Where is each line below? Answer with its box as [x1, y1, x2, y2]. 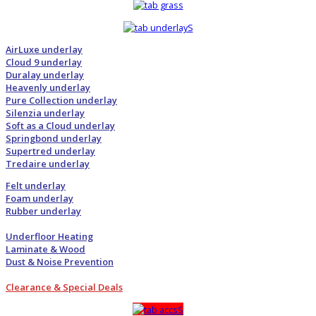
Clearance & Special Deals [6, 280, 123, 293]
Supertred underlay [6, 145, 95, 158]
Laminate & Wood [6, 242, 85, 255]
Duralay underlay [6, 68, 84, 82]
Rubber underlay [6, 204, 81, 217]
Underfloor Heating [6, 229, 93, 243]
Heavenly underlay [6, 81, 90, 95]
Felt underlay [6, 178, 66, 192]
